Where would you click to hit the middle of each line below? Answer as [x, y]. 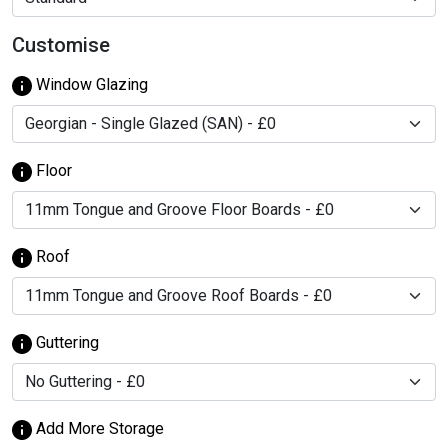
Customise [61, 44]
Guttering [65, 342]
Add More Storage [98, 428]
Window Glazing [90, 84]
